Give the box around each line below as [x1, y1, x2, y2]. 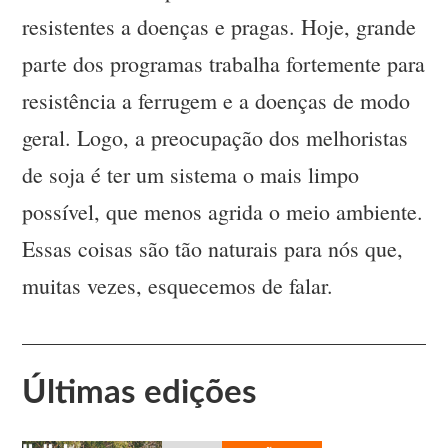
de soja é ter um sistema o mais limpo [22, 160, 360, 190]
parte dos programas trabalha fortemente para [22, 49, 426, 79]
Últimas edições [22, 376, 258, 410]
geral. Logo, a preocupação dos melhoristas [22, 123, 409, 153]
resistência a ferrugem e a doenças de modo [22, 86, 411, 116]
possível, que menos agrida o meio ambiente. [22, 197, 424, 227]
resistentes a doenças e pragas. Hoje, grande [22, 12, 417, 42]
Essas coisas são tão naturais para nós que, [22, 234, 404, 264]
